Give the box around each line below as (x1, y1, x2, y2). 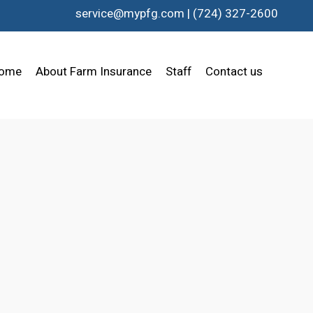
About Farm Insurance (35, 62, 152, 80)
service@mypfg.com (75, 5, 184, 22)
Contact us (205, 62, 263, 80)
